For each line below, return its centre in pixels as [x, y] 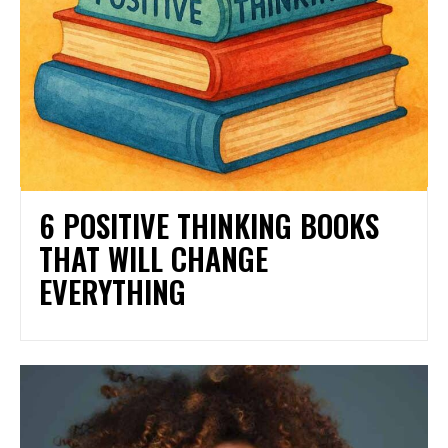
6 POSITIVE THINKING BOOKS [209, 226]
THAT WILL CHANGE [153, 259]
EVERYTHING [112, 292]
